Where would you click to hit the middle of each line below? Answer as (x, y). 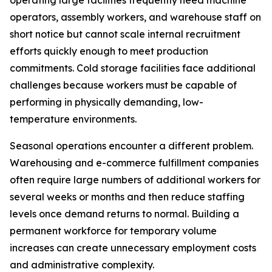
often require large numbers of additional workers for (135, 180)
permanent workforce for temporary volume (113, 231)
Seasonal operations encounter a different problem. (131, 146)
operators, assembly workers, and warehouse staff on (135, 17)
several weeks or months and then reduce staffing (127, 197)
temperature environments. (73, 119)
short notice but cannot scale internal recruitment (125, 34)
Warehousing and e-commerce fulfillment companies (134, 163)
